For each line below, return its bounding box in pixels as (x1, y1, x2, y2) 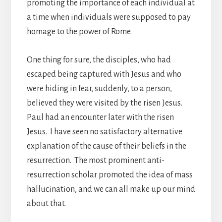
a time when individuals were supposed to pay (26, 12, 191, 22)
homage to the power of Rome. (26, 27, 132, 36)
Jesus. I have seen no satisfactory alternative (26, 127, 182, 136)
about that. (26, 199, 66, 208)
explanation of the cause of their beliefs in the (26, 141, 186, 151)
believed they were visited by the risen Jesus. (26, 98, 182, 108)
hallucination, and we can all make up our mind (26, 184, 195, 194)
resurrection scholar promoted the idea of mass (26, 170, 193, 179)
